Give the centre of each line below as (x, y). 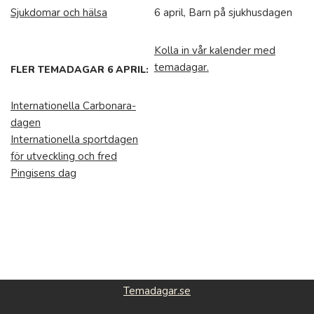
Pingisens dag (43, 173)
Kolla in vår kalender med (214, 50)
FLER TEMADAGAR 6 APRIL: (80, 70)
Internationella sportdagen (74, 139)
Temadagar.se (157, 291)
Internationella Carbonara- (73, 106)
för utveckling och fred (64, 156)
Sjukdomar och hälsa (59, 13)
